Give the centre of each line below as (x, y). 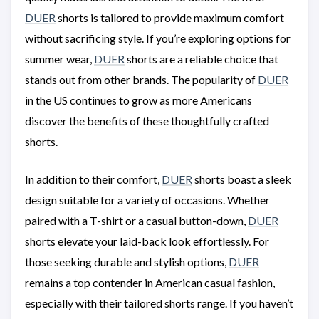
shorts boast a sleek (242, 179)
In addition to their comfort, (93, 179)
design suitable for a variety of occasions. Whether (147, 199)
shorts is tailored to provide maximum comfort (170, 17)
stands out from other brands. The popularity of (141, 79)
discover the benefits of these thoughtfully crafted (147, 120)
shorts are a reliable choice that (202, 58)
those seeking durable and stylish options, (127, 261)
